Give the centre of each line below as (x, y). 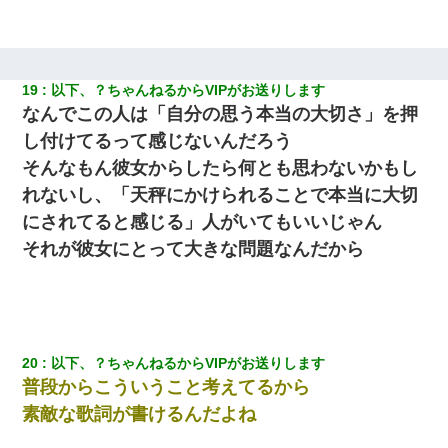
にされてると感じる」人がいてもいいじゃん (202, 221)
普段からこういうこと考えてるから (166, 386)
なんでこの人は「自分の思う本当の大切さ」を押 (220, 113)
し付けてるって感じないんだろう (157, 140)
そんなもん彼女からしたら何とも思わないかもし (220, 167)
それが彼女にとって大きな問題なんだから (193, 248)
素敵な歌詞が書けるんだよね (139, 413)
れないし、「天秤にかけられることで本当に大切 (220, 194)
